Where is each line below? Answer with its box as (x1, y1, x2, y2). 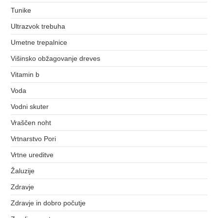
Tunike (11, 6, 32, 14)
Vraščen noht (11, 118, 52, 127)
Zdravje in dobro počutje (11, 199, 86, 207)
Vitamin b (11, 70, 40, 78)
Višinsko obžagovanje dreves (11, 54, 101, 62)
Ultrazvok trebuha (11, 22, 66, 30)
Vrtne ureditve (11, 150, 54, 159)
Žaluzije (11, 166, 35, 175)
